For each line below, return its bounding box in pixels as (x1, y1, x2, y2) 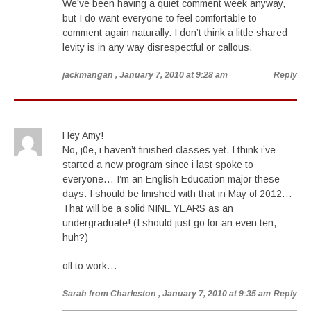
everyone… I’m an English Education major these (62, 174, 280, 185)
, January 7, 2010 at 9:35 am (158, 289, 271, 299)
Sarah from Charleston (62, 289, 156, 299)
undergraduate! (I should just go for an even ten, (62, 217, 276, 228)
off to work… (62, 260, 117, 271)
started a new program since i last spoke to (62, 159, 253, 170)
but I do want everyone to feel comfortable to (62, 12, 257, 24)
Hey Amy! (62, 130, 103, 141)
